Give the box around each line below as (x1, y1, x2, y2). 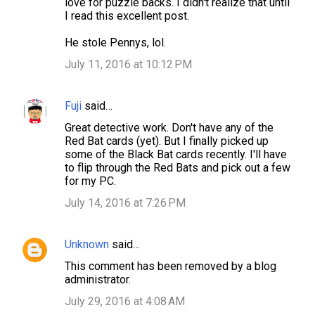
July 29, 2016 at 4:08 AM (65, 295, 185, 309)
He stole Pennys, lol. (65, 36, 166, 50)
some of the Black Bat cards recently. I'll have (65, 148, 287, 162)
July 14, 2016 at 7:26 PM (65, 196, 186, 210)
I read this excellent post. (65, 9, 189, 23)
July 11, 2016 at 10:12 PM (65, 58, 192, 72)
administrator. (65, 273, 131, 287)
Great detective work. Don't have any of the (65, 121, 274, 135)
